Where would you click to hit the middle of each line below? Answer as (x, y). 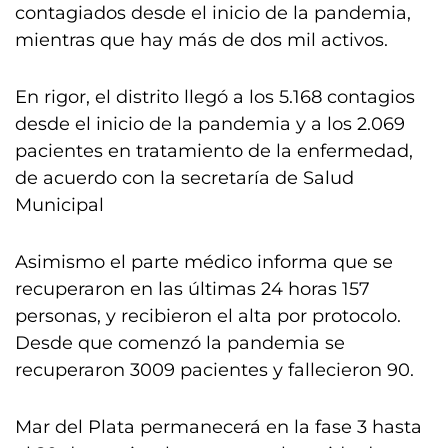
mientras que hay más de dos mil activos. (201, 40)
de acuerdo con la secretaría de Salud (184, 178)
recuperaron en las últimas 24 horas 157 (192, 289)
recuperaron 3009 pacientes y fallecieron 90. (214, 370)
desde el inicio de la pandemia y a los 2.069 (210, 124)
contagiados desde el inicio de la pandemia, (213, 13)
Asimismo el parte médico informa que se (204, 262)
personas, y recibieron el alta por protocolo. (208, 316)
